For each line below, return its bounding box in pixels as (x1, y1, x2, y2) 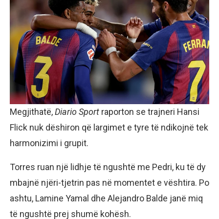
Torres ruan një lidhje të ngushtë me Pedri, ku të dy (10, 161, 206, 172)
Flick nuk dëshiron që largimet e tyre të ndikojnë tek (10, 122, 208, 132)
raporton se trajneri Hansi (99, 106, 199, 117)
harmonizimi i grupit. (10, 137, 88, 148)
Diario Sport (55, 106, 99, 117)
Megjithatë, (10, 106, 55, 117)
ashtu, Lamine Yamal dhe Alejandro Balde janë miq (10, 193, 203, 203)
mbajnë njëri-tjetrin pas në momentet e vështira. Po (10, 177, 209, 188)
